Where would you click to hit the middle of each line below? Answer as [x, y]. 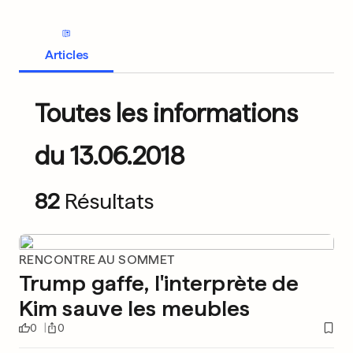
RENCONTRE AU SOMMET [97, 260]
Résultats [109, 201]
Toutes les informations [166, 113]
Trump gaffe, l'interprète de [159, 283]
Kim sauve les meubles [135, 308]
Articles [66, 54]
